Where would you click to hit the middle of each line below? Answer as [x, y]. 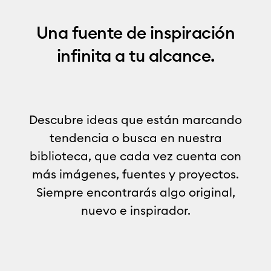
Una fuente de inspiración [135, 32]
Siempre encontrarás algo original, [135, 192]
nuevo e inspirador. [135, 210]
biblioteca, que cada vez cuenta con [135, 155]
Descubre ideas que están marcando [135, 119]
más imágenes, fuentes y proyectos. [135, 174]
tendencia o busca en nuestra [135, 137]
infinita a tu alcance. [135, 55]
